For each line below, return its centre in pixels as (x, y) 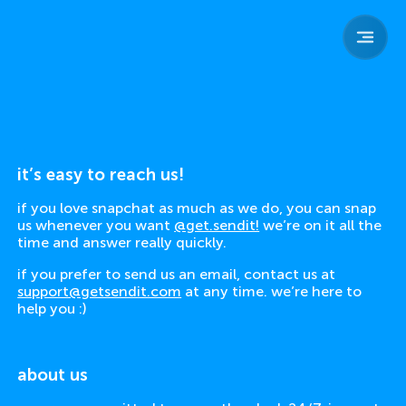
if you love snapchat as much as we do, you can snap (197, 208)
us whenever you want (96, 225)
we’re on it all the (323, 225)
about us (53, 374)
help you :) (52, 308)
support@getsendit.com (100, 291)
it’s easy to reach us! (101, 174)
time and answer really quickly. (122, 242)
